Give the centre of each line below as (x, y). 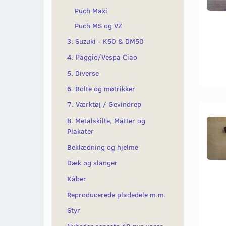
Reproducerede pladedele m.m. (117, 195)
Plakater (80, 131)
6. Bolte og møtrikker (101, 89)
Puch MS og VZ (98, 25)
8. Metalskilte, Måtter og (106, 121)
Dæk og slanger (92, 163)
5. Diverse (83, 73)
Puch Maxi (91, 10)
